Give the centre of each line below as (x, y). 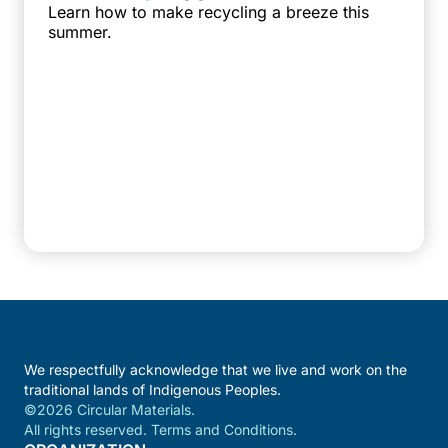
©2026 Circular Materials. (109, 409)
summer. (80, 32)
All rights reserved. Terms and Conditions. (160, 429)
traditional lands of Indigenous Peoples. (152, 389)
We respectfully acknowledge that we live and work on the (215, 369)
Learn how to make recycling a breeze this (208, 12)
